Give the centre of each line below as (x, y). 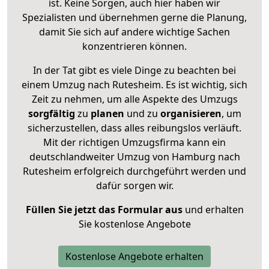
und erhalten (213, 209)
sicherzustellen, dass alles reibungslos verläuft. (134, 128)
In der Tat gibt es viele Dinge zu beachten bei (134, 70)
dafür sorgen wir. (134, 185)
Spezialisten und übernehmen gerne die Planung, (134, 17)
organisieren (189, 113)
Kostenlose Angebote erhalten (134, 256)
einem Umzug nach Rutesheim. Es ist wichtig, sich (134, 84)
